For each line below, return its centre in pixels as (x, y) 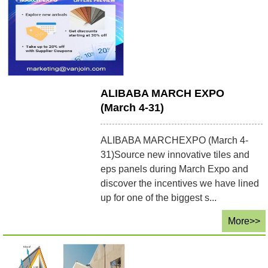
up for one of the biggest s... (159, 197)
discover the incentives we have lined (180, 183)
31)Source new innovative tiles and (175, 154)
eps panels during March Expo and (175, 169)
